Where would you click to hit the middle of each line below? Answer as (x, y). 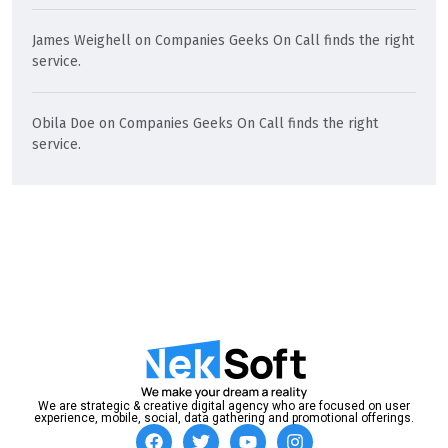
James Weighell (81, 41)
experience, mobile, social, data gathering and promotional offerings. (224, 418)
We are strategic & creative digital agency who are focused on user (224, 406)
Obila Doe (63, 124)
